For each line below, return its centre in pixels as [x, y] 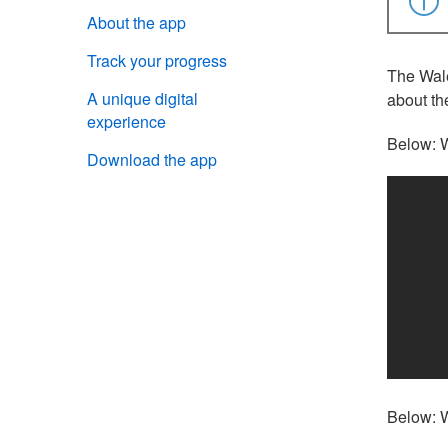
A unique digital [142, 98]
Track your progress [157, 60]
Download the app [152, 159]
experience [126, 121]
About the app [136, 22]
